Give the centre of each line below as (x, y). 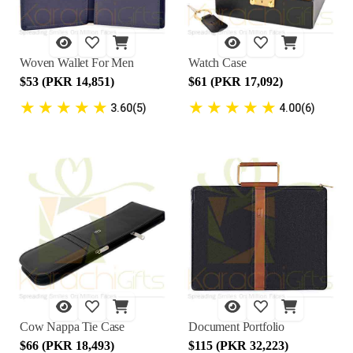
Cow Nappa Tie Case (72, 327)
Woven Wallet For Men (77, 63)
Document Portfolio (237, 327)
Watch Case (217, 63)
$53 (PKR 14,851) (67, 82)
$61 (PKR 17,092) (236, 82)
